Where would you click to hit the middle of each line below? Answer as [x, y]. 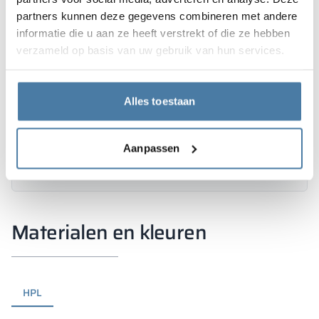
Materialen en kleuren [109, 232]
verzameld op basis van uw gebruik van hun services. [151, 49]
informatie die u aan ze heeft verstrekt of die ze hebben [153, 32]
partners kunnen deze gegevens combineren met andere [157, 15]
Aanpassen [152, 148]
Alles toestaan [159, 101]
